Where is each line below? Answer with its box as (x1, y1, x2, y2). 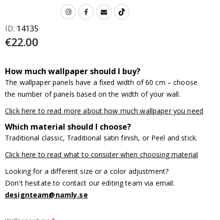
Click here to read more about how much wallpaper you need (5, 106, 203, 116)
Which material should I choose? (5, 121, 131, 133)
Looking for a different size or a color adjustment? (5, 166, 169, 176)
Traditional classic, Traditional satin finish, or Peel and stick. (5, 133, 198, 143)
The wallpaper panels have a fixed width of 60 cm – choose (5, 78, 197, 87)
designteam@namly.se (5, 190, 88, 200)
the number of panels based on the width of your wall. (5, 89, 181, 99)
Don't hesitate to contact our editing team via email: (5, 178, 175, 188)
